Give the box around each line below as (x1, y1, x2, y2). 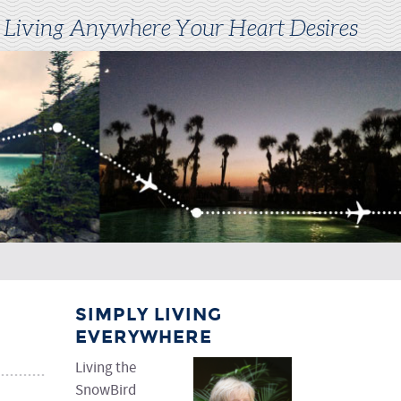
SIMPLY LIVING (75, 303, 222, 326)
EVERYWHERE (75, 326, 212, 348)
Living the (75, 358, 136, 380)
